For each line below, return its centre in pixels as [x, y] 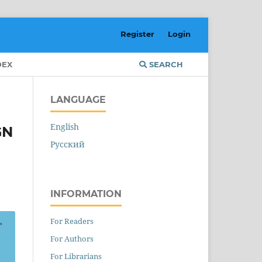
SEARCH [165, 64]
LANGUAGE [78, 99]
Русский [68, 144]
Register [138, 34]
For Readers [72, 221]
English [65, 126]
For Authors [72, 238]
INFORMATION [86, 194]
